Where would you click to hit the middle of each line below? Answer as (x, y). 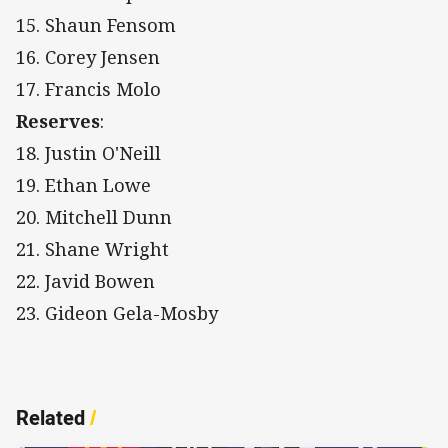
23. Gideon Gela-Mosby (117, 312)
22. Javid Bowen (85, 280)
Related (50, 417)
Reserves (58, 120)
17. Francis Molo (88, 88)
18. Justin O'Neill (88, 152)
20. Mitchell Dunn (94, 216)
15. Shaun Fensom (96, 24)
